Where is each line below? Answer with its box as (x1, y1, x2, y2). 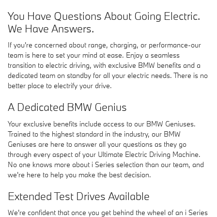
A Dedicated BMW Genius (8, 100, 127, 114)
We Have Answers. (8, 21, 94, 35)
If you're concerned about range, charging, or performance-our (8, 40, 201, 49)
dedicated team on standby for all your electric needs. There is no (8, 71, 208, 80)
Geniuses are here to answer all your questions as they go (8, 139, 186, 149)
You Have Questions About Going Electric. (8, 8, 200, 23)
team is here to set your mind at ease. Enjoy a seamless (8, 50, 180, 60)
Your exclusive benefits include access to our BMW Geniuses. (8, 119, 196, 128)
